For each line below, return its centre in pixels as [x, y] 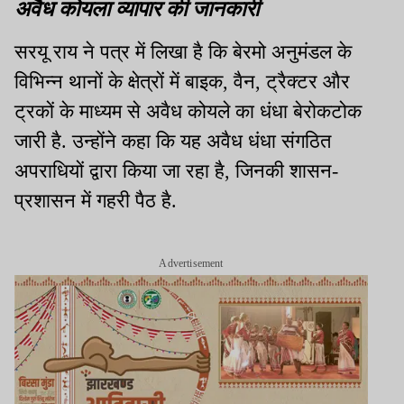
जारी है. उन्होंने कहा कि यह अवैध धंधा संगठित [173, 141]
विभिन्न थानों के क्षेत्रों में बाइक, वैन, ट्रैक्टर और [182, 81]
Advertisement [191, 263]
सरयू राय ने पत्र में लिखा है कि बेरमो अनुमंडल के [183, 51]
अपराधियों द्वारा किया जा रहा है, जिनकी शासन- [176, 170]
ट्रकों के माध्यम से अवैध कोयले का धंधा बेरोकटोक [188, 111]
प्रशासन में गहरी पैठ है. [96, 200]
